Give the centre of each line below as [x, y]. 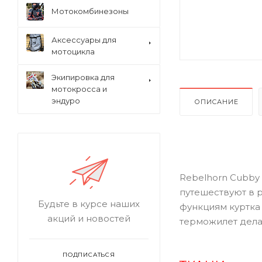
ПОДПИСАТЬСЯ [89, 255]
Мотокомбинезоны [90, 11]
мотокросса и [79, 89]
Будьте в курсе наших [89, 204]
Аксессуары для [84, 40]
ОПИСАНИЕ [216, 101]
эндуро [66, 101]
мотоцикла [73, 51]
